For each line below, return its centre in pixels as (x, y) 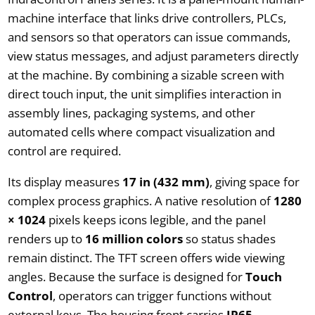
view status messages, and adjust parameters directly (153, 56)
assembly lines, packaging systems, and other (131, 112)
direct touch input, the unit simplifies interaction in (144, 94)
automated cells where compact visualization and (141, 131)
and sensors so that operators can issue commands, (149, 37)
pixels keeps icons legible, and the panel (155, 219)
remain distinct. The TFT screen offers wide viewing (146, 257)
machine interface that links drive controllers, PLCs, (147, 18)
